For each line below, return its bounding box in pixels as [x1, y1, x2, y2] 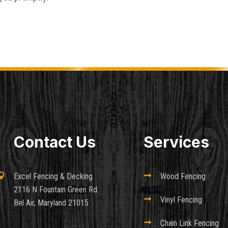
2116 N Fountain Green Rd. [14, 185, 99, 195]
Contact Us [14, 133, 96, 152]
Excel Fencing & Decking [14, 172, 93, 182]
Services [144, 133, 210, 152]
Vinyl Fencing [160, 195, 202, 205]
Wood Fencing [160, 172, 206, 182]
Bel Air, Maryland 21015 [14, 198, 89, 208]
